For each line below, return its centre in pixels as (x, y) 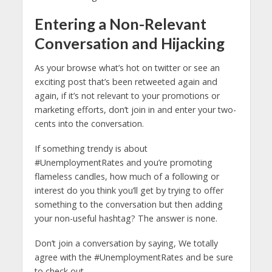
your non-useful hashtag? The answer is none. (126, 218)
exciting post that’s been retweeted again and (126, 81)
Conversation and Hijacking (129, 43)
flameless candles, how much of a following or (127, 176)
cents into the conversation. (89, 123)
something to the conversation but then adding (128, 204)
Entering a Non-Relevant (120, 24)
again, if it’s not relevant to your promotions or (127, 95)
